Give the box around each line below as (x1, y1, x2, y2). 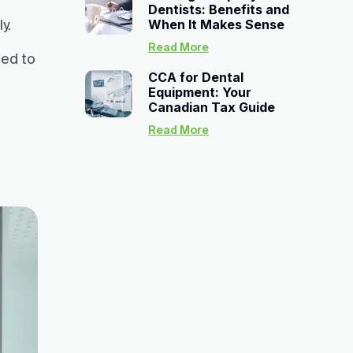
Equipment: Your (148, 84, 251, 100)
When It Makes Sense (148, 17, 284, 32)
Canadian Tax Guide (148, 99, 275, 115)
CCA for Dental (148, 69, 243, 85)
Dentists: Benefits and (148, 2, 289, 17)
